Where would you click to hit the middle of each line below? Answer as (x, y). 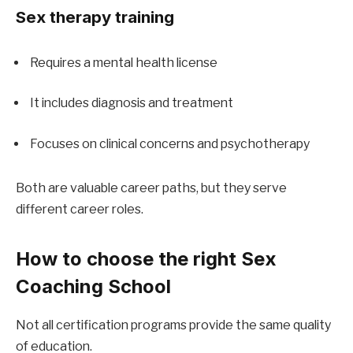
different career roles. (80, 209)
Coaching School (93, 286)
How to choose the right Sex (146, 258)
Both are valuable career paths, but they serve (151, 188)
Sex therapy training (95, 17)
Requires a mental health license (124, 62)
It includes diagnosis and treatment (132, 103)
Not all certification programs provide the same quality (173, 325)
